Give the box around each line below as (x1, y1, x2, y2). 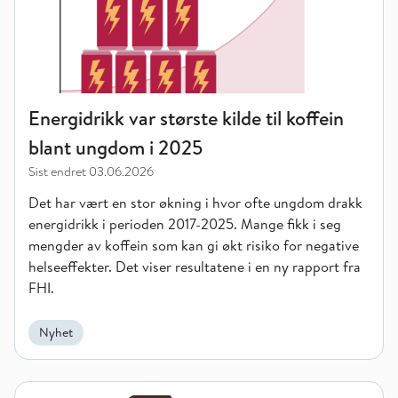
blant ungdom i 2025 (28, 134, 203, 161)
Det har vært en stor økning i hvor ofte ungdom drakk (28, 193, 362, 212)
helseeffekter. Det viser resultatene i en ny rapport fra (28, 257, 361, 276)
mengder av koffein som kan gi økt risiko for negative (28, 235, 359, 255)
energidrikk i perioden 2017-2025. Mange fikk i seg (28, 214, 341, 234)
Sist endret (28, 163, 86, 180)
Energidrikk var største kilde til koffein (28, 105, 344, 131)
